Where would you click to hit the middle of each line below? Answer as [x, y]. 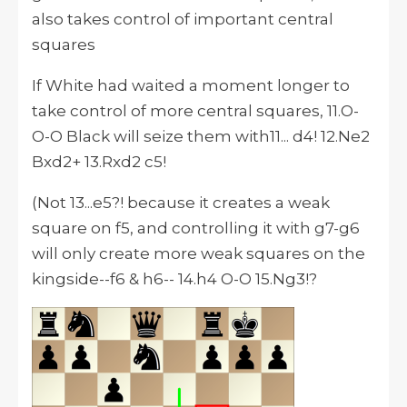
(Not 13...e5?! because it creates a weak [181, 203]
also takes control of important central [183, 20]
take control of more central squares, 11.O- [195, 111]
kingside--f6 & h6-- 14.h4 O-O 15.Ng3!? [174, 279]
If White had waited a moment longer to [191, 86]
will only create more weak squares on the [199, 254]
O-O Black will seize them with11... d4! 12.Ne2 [201, 137]
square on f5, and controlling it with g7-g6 [196, 228]
